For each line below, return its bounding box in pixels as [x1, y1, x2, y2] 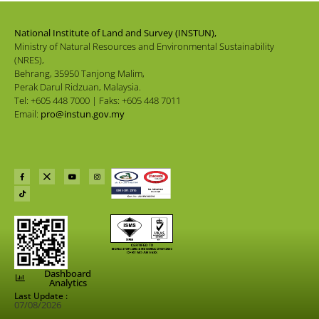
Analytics [48, 276, 87, 289]
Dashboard [44, 266, 92, 280]
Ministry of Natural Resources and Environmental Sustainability [14, 40, 274, 53]
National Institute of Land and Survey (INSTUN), [14, 26, 216, 40]
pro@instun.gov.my [41, 108, 125, 121]
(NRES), [14, 53, 44, 67]
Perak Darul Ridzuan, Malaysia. [14, 80, 141, 94]
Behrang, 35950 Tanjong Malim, [14, 67, 145, 80]
